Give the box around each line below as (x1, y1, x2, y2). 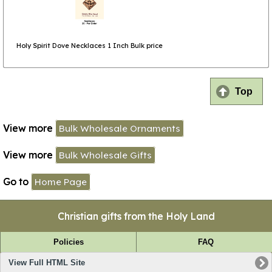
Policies (53, 237, 84, 246)
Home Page (35, 175, 87, 188)
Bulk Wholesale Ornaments (59, 122, 180, 134)
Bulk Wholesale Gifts (59, 149, 152, 161)
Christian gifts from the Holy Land (57, 209, 215, 222)
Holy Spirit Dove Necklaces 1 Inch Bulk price (16, 41, 163, 50)
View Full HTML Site (8, 259, 85, 267)
